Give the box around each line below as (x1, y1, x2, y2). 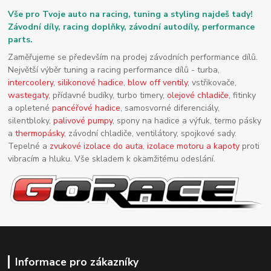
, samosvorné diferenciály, (120, 102, 220, 114)
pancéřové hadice (52, 102, 121, 114)
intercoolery (8, 77, 54, 89)
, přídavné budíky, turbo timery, (48, 90, 168, 102)
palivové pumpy (53, 115, 113, 127)
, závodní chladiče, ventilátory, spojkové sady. (64, 128, 237, 140)
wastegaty (8, 90, 49, 102)
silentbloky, (8, 115, 54, 127)
